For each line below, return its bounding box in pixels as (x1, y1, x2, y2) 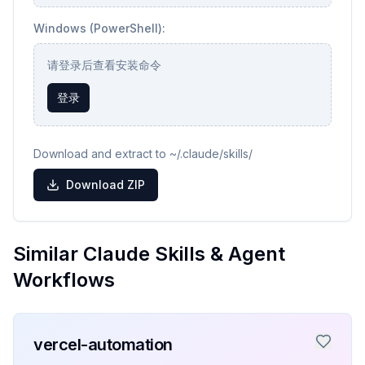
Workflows (13, 268, 115, 292)
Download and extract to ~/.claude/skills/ (33, 147, 253, 161)
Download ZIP (66, 178, 145, 191)
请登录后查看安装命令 (47, 58, 161, 72)
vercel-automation (33, 335, 173, 354)
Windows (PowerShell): (33, 21, 165, 35)
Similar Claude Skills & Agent (13, 242, 285, 266)
